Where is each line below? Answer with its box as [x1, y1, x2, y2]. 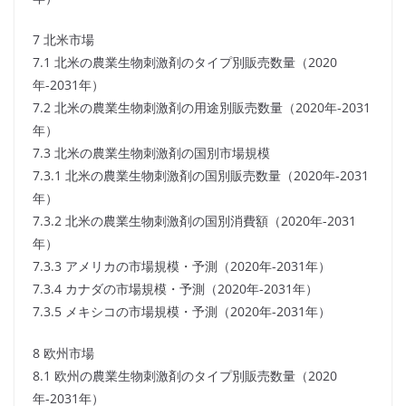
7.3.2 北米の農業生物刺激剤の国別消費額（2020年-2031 [33, 212, 356, 230]
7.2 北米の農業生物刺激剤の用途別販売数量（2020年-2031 [33, 99, 371, 117]
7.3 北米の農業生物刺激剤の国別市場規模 [33, 144, 270, 162]
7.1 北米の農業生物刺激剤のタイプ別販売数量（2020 [33, 53, 337, 72]
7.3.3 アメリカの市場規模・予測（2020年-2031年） [33, 257, 331, 275]
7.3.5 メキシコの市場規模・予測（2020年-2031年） [33, 303, 331, 321]
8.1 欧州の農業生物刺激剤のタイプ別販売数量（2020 [33, 367, 337, 385]
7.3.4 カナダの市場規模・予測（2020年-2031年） [33, 280, 318, 298]
